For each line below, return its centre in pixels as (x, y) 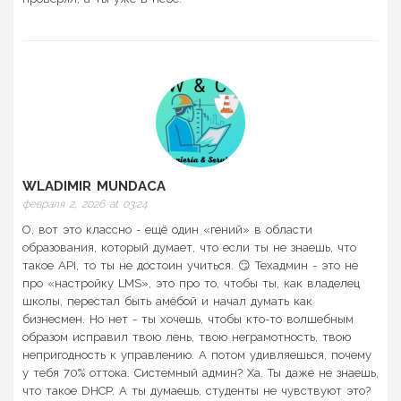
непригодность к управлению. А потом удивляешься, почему (197, 355)
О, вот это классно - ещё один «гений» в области (167, 230)
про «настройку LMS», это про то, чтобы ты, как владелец (191, 284)
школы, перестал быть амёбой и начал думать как (167, 302)
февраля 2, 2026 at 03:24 (85, 205)
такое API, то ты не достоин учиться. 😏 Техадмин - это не (190, 266)
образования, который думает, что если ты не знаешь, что (189, 248)
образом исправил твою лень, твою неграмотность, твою (187, 337)
